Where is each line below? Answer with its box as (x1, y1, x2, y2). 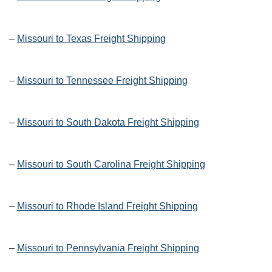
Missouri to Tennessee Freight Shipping (17, 75, 188, 86)
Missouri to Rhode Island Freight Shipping (17, 201, 198, 212)
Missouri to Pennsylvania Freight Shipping (17, 243, 199, 254)
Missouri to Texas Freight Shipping (17, 33, 166, 44)
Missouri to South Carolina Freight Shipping (17, 159, 205, 170)
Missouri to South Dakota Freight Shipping (17, 117, 199, 128)
